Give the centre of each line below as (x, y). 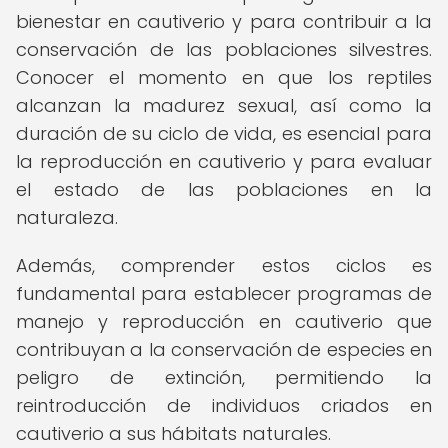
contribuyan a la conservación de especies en (224, 349)
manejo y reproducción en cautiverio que (224, 321)
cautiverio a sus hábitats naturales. (173, 433)
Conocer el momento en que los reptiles (224, 77)
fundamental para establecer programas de (224, 293)
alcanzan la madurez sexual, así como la (224, 105)
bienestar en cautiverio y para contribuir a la (224, 21)
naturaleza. (67, 217)
